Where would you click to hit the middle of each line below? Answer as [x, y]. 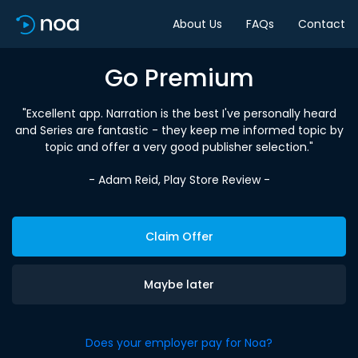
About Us [197, 24]
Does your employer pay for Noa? [179, 343]
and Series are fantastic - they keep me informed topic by [179, 130]
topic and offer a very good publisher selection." [179, 147]
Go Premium [179, 78]
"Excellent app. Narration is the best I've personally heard [179, 113]
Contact [322, 24]
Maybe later [179, 284]
